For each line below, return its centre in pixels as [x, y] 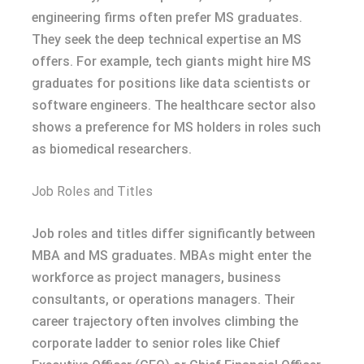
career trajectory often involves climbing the [165, 321]
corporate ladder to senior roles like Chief [156, 343]
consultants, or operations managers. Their [163, 299]
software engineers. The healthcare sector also [174, 105]
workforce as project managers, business [156, 277]
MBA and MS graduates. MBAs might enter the [171, 255]
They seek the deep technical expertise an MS [167, 39]
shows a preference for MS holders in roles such [176, 127]
